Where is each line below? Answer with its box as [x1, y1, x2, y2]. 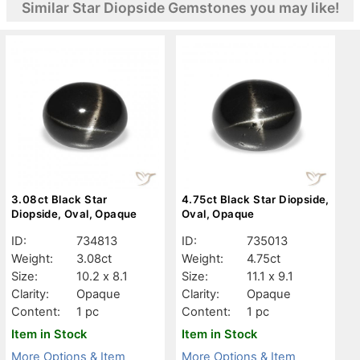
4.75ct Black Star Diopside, [182, 192, 329, 206]
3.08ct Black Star [11, 192, 108, 206]
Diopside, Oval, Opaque [11, 207, 137, 220]
